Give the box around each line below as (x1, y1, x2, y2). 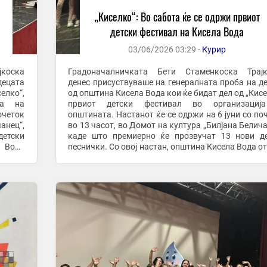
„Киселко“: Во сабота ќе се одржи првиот (94, 9, 260, 24)
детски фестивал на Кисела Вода (110, 24, 244, 39)
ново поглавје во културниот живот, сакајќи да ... (68, 153, 262, 162)
